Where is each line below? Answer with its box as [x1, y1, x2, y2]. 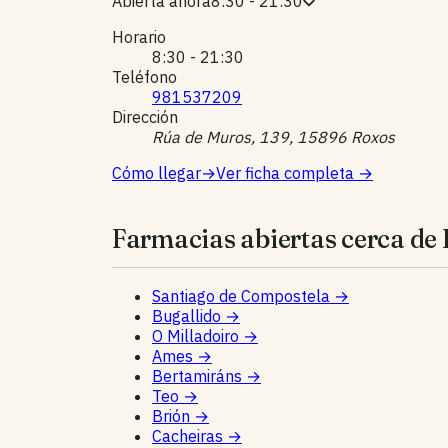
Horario [112, 27, 166, 48]
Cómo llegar [112, 163, 201, 184]
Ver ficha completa [216, 163, 358, 184]
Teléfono [112, 67, 177, 88]
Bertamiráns [152, 366, 246, 387]
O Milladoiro [152, 326, 243, 347]
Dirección [112, 107, 178, 128]
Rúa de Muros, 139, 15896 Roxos [152, 127, 395, 148]
